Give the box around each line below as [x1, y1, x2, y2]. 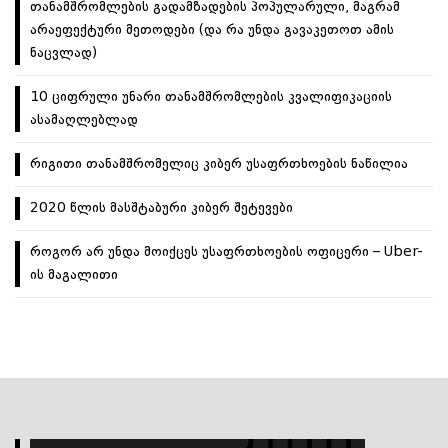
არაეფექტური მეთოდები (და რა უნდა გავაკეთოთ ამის [30, 23, 394, 38]
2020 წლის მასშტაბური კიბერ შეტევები [30, 201, 293, 216]
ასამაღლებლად [30, 113, 138, 128]
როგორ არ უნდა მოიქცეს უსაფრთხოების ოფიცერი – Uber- [30, 245, 423, 260]
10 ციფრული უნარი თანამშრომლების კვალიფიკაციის [30, 90, 392, 105]
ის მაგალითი [30, 268, 118, 283]
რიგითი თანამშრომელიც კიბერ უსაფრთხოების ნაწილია [30, 157, 408, 172]
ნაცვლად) [30, 46, 106, 61]
